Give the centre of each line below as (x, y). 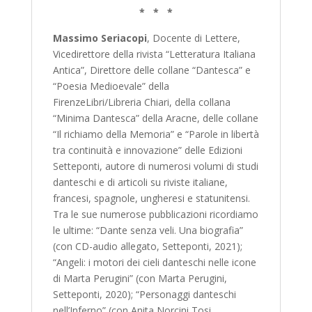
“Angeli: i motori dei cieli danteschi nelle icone (154, 262)
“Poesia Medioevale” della (111, 86)
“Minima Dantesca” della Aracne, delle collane (155, 118)
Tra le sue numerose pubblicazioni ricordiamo (155, 214)
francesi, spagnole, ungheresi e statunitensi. (151, 198)
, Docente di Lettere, (193, 38)
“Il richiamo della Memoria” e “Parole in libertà (156, 134)
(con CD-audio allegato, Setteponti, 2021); (147, 246)
